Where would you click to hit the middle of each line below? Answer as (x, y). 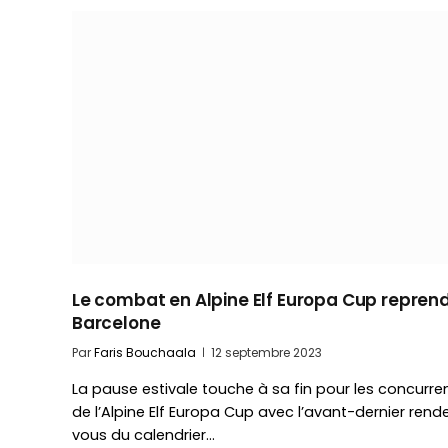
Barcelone (116, 322)
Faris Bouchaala (145, 352)
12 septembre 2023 (266, 352)
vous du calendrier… (143, 434)
